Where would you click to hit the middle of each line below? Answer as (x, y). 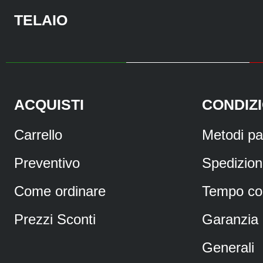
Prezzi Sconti (55, 219)
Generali (228, 247)
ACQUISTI (49, 104)
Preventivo (47, 163)
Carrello (38, 134)
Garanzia (230, 219)
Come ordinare (60, 191)
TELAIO (41, 20)
